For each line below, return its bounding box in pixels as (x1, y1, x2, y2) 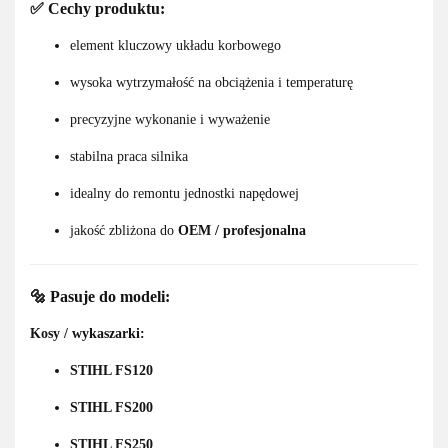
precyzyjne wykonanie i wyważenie (70, 111, 270, 127)
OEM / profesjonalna (178, 222, 306, 238)
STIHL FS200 (70, 400, 153, 416)
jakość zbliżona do (70, 222, 178, 238)
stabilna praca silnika (70, 148, 188, 164)
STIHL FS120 (70, 363, 153, 379)
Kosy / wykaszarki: (30, 326, 145, 342)
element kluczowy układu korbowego (70, 37, 281, 53)
